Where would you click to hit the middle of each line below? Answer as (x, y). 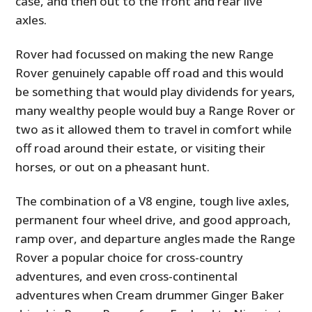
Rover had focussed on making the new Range (145, 54)
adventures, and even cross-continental (127, 276)
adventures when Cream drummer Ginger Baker (150, 295)
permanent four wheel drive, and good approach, (154, 219)
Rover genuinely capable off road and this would (150, 72)
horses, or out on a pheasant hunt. (113, 166)
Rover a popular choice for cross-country (130, 257)
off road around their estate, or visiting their (141, 148)
